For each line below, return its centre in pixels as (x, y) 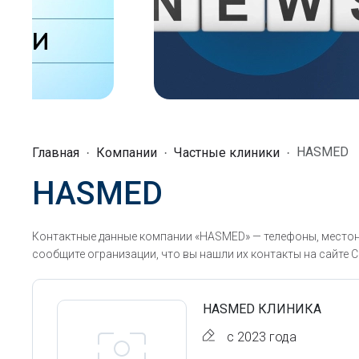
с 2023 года (262, 337)
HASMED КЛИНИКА (262, 309)
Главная (56, 153)
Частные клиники (227, 153)
